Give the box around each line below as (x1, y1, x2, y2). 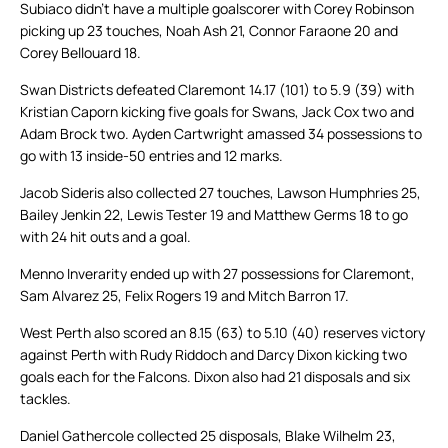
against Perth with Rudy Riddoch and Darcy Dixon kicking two (20, 345, 407, 365)
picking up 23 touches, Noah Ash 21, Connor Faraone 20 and (20, 21, 398, 41)
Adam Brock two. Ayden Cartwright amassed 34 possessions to (20, 124, 422, 144)
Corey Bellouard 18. (20, 43, 141, 63)
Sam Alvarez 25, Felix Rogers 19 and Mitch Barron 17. (20, 286, 349, 306)
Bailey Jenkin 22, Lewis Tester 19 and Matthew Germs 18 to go (20, 205, 408, 225)
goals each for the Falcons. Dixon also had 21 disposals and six (20, 367, 410, 387)
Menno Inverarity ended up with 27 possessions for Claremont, (20, 264, 415, 284)
